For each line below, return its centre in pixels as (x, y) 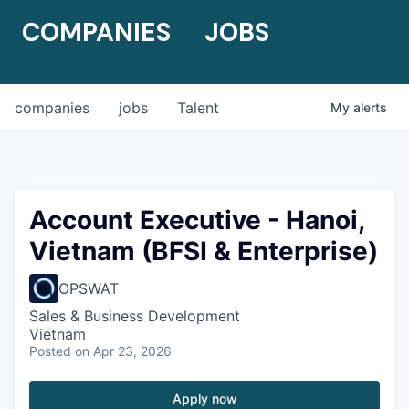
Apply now (204, 399)
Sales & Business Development (135, 316)
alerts (370, 107)
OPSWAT (89, 288)
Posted (50, 351)
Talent (198, 108)
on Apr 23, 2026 (123, 351)
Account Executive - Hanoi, (197, 220)
